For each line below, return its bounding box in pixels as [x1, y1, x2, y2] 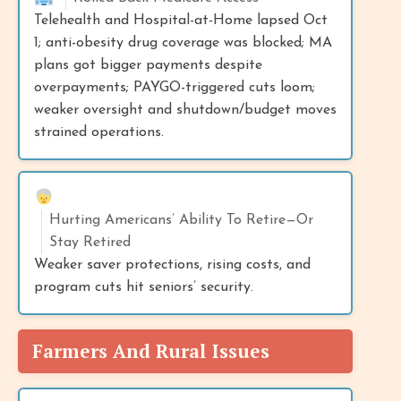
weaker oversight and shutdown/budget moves [34, 102, 337, 117]
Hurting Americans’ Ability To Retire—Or [49, 212, 313, 227]
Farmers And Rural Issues [32, 337, 269, 363]
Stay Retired [49, 235, 131, 250]
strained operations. [34, 124, 164, 140]
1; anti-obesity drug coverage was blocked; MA [34, 35, 332, 50]
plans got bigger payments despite [34, 57, 262, 73]
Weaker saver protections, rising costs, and [34, 257, 311, 272]
